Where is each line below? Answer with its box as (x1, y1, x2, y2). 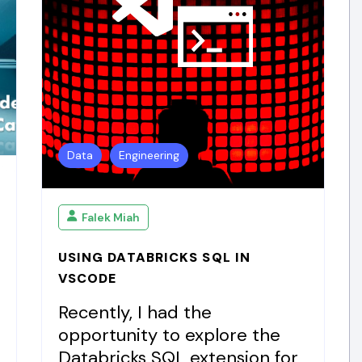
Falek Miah (81, 209, 140, 225)
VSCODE (57, 270, 117, 287)
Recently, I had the (57, 301, 212, 324)
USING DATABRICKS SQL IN (57, 249, 251, 266)
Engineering (118, 148, 179, 162)
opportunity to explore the (57, 323, 280, 347)
